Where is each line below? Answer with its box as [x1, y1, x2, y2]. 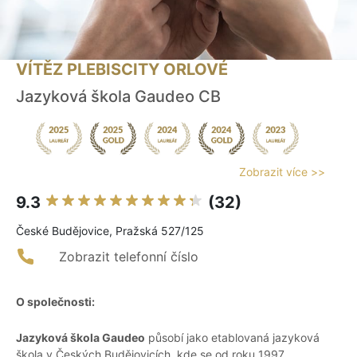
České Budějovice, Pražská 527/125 [16, 224, 204, 238]
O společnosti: [16, 295, 95, 309]
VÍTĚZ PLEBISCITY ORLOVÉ [16, 60, 228, 80]
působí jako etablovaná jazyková [145, 331, 320, 345]
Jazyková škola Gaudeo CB [16, 87, 221, 107]
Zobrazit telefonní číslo [59, 249, 198, 265]
